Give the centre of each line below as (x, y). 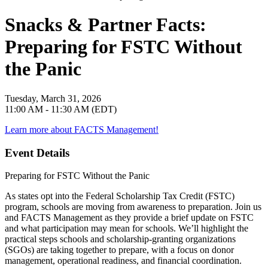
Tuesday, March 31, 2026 (53, 98)
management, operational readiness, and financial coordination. (123, 261)
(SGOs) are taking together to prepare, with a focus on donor (119, 250)
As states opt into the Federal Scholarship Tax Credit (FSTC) (120, 196)
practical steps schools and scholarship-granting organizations (120, 239)
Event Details (37, 153)
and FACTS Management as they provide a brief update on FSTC (129, 218)
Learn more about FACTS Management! (82, 129)
